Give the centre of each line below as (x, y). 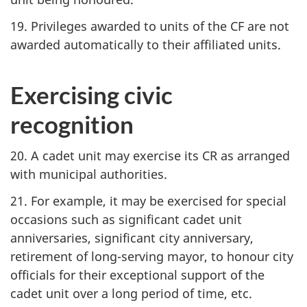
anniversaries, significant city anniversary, (132, 237)
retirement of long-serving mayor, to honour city (152, 256)
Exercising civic (91, 94)
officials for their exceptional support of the (137, 274)
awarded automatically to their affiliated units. (146, 44)
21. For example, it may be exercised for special (148, 200)
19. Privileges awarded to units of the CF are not (150, 26)
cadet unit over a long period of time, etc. (131, 293)
